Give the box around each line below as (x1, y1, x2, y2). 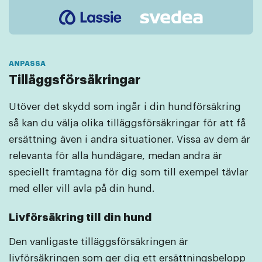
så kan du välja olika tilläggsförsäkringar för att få (9, 118, 246, 128)
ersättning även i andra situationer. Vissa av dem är (9, 134, 250, 144)
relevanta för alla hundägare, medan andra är (9, 150, 222, 161)
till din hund (84, 212, 151, 223)
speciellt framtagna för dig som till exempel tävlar (9, 167, 249, 177)
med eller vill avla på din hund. (9, 183, 157, 194)
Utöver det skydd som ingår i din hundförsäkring (9, 101, 241, 112)
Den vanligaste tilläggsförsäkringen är (9, 237, 188, 247)
